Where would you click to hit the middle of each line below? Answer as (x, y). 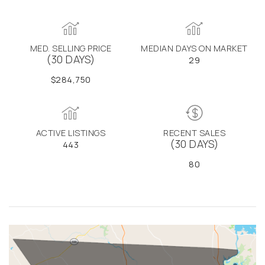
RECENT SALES (194, 132)
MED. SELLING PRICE (71, 48)
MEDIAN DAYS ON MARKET (194, 48)
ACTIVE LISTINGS (71, 132)
